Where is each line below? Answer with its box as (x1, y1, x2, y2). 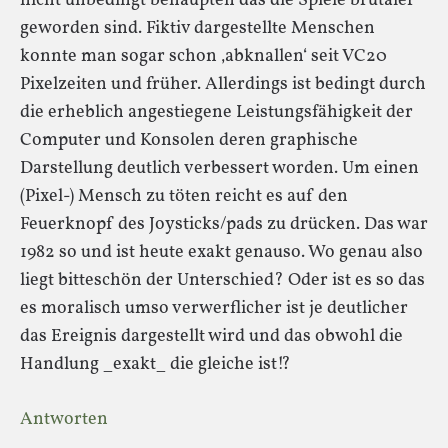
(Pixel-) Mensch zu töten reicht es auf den (20, 183, 348, 209)
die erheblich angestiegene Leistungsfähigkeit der (20, 99, 413, 125)
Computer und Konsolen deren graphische (20, 127, 358, 153)
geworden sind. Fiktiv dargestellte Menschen (20, 15, 375, 41)
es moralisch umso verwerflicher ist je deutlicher (20, 295, 408, 321)
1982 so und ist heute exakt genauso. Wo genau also (20, 239, 423, 265)
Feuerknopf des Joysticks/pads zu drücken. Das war (20, 211, 428, 237)
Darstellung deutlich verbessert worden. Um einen (20, 155, 419, 181)
